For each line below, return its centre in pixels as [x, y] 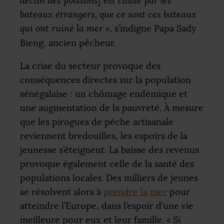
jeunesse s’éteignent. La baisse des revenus [109, 150]
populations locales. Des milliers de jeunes [109, 178]
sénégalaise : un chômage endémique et [104, 94]
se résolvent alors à [62, 192]
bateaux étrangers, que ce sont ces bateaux [108, 15]
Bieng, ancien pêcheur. [68, 43]
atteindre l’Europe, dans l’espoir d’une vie [107, 206]
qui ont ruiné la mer [61, 29]
